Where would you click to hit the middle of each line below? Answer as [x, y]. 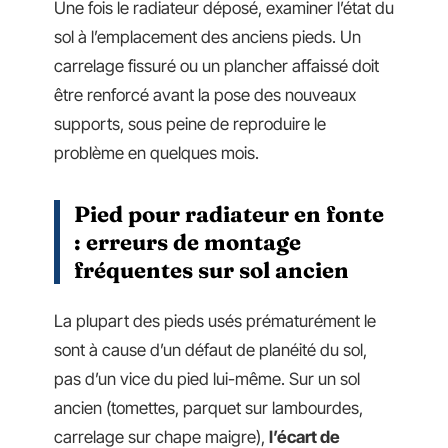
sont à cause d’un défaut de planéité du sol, [210, 349]
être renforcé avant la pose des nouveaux [205, 95]
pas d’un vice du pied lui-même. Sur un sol [207, 378]
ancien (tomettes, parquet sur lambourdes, [208, 407]
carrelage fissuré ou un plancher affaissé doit [216, 66]
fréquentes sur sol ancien [211, 270]
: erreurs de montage [187, 242]
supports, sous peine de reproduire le [190, 124]
